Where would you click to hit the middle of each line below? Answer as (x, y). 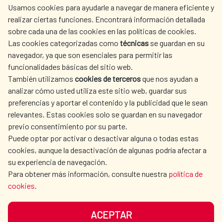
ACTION (56, 61)
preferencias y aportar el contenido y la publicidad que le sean (108, 102)
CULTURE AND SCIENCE (58, 78)
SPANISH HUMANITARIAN (59, 50)
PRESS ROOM (164, 50)
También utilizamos (41, 79)
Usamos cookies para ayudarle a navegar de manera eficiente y (111, 7)
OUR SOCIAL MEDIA (45, 145)
